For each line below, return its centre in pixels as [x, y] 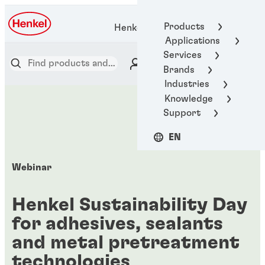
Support [182, 113]
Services [182, 55]
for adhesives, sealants [117, 223]
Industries [187, 84]
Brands [179, 70]
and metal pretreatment [125, 242]
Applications [193, 41]
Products [184, 26]
